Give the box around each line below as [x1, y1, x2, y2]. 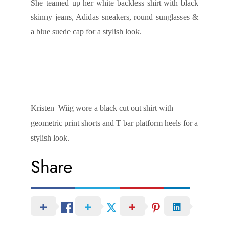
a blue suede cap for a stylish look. [31, 27, 142, 36]
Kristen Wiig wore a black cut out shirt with [31, 104, 173, 113]
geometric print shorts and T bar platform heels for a [31, 119, 198, 128]
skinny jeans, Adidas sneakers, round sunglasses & [31, 13, 198, 22]
